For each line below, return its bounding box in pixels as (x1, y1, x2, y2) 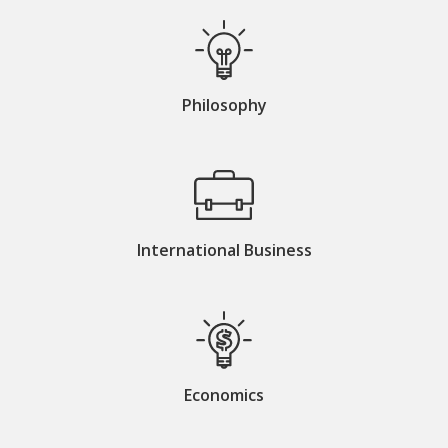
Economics (184, 383, 264, 406)
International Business (136, 238, 312, 261)
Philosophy (181, 93, 267, 116)
